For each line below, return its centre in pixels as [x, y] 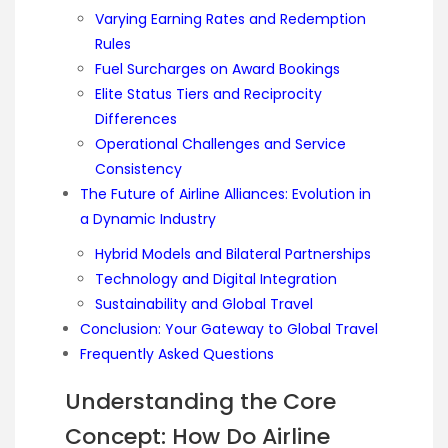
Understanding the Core [200, 402]
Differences [136, 118]
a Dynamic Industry [148, 218]
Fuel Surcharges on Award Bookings [217, 68]
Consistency [138, 168]
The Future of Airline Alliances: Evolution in [225, 193]
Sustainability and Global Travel [204, 303]
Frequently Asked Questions [177, 353]
